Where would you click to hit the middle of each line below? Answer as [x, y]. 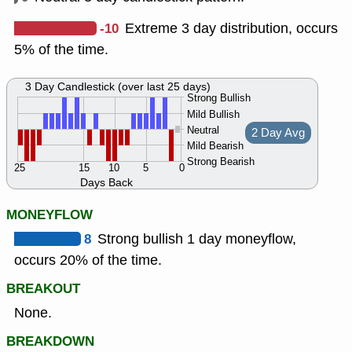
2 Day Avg [278, 133]
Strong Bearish [221, 162]
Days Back [106, 183]
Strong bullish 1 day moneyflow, [197, 239]
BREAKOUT [43, 289]
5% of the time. [61, 50]
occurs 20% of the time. [88, 260]
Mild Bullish [213, 115]
